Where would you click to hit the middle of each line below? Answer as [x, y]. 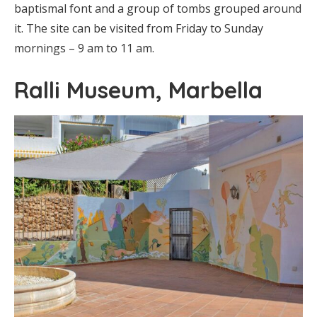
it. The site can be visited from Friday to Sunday [139, 29]
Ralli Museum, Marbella [138, 90]
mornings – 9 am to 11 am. [84, 48]
